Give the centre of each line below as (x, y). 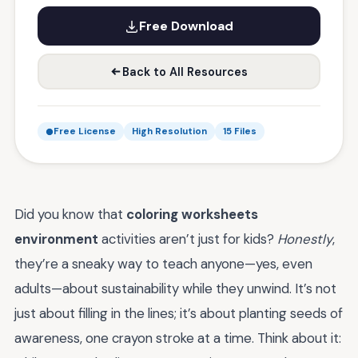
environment (56, 239)
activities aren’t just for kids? (188, 239)
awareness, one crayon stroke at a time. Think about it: (178, 338)
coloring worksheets (192, 214)
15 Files (240, 131)
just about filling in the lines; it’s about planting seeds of (179, 313)
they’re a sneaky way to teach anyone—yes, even (163, 264)
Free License (85, 131)
